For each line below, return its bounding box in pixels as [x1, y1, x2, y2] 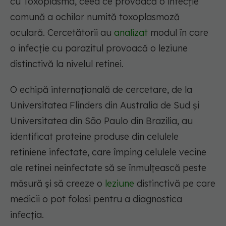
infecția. [10, 209, 44, 221]
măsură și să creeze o [10, 178, 105, 190]
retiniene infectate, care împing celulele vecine [10, 146, 206, 158]
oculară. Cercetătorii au [10, 27, 114, 39]
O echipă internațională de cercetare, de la [10, 84, 192, 96]
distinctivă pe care [134, 178, 215, 190]
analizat [114, 27, 148, 39]
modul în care [148, 27, 208, 39]
